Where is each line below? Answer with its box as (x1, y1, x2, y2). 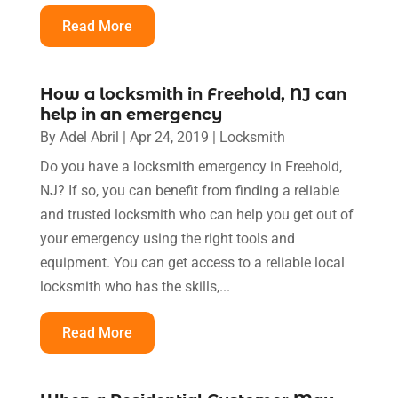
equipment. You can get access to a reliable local (39, 253, 345, 271)
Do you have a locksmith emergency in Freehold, (39, 157, 342, 175)
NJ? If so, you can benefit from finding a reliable (39, 181, 339, 199)
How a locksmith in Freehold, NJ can (39, 84, 346, 104)
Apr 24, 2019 (129, 128, 209, 146)
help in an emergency (39, 104, 222, 124)
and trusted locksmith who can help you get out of (39, 205, 354, 223)
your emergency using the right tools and (39, 229, 295, 247)
